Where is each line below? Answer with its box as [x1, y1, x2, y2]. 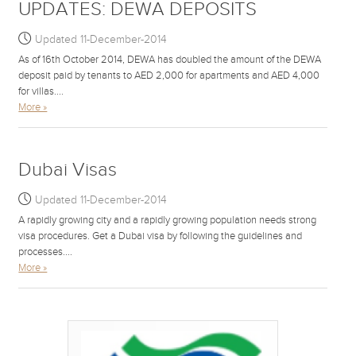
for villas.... [18, 84, 64, 98]
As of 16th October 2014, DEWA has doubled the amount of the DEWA [18, 52, 322, 66]
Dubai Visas [18, 158, 118, 181]
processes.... [18, 245, 73, 258]
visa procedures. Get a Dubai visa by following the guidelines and [18, 229, 303, 242]
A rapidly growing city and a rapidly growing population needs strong [18, 213, 317, 226]
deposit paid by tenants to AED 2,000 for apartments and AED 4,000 [18, 68, 320, 82]
